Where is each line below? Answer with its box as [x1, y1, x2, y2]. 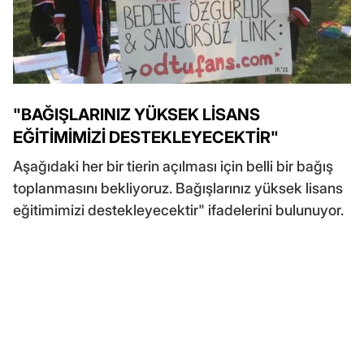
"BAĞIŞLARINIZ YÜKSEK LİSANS [13, 104, 260, 124]
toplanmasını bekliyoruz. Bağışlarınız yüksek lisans [13, 179, 343, 197]
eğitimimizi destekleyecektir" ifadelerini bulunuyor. [13, 201, 344, 219]
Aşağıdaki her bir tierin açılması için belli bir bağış [13, 157, 333, 175]
